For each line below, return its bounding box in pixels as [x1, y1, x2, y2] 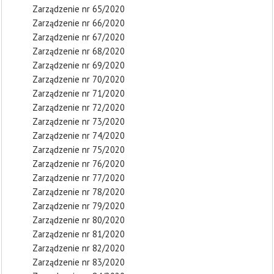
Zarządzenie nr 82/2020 [32, 242, 125, 254]
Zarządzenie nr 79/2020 [32, 200, 125, 212]
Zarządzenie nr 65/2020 [32, 3, 125, 15]
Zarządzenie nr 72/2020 [32, 102, 125, 113]
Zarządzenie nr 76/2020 [32, 158, 125, 169]
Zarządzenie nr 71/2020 [32, 87, 125, 99]
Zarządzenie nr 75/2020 [32, 144, 125, 155]
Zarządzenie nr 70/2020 [32, 73, 125, 85]
